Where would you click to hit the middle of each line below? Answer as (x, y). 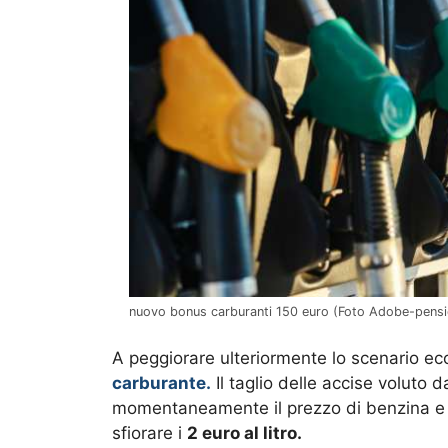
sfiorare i (149, 433)
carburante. (161, 383)
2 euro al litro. (244, 433)
